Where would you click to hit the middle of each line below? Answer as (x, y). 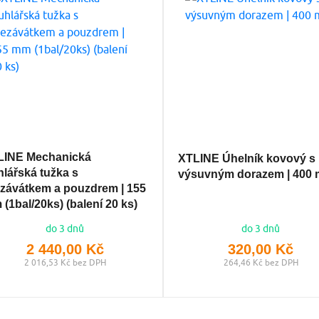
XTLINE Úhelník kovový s (246, 158)
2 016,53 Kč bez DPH (65, 262)
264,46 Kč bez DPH (261, 262)
